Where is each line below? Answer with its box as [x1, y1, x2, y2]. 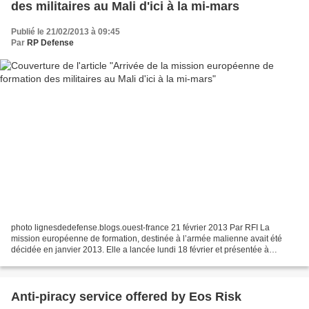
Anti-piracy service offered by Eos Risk [11, 289, 241, 303]
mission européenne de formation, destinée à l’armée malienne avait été [11, 233, 282, 243]
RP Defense [27, 38, 74, 48]
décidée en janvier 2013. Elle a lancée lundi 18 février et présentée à [11, 244, 269, 255]
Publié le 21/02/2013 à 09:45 [11, 27, 120, 37]
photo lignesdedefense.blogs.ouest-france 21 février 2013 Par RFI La [11, 222, 270, 232]
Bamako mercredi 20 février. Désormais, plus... [11, 255, 185, 266]
